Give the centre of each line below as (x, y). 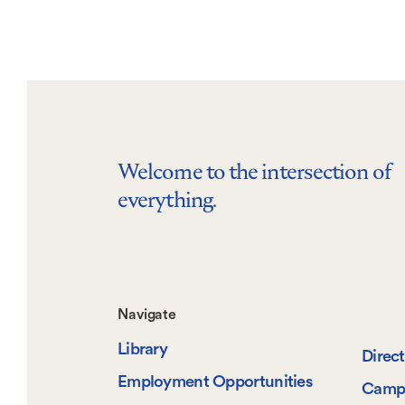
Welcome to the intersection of (254, 172)
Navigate (147, 315)
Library (143, 350)
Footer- (177, 324)
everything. (169, 200)
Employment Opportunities (215, 382)
